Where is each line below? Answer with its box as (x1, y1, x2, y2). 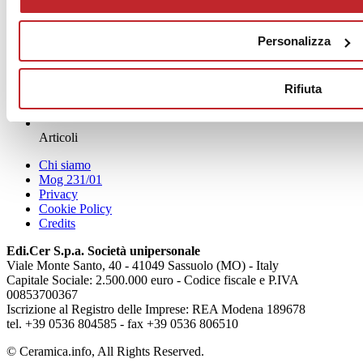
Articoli (39, 130, 78, 145)
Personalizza (257, 34, 331, 48)
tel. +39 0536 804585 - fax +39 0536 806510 (6, 317, 238, 331)
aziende (39, 100, 78, 115)
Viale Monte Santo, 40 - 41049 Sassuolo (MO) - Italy (6, 258, 279, 273)
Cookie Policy (39, 202, 112, 216)
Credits (39, 216, 75, 231)
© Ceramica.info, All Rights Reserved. (6, 344, 204, 359)
